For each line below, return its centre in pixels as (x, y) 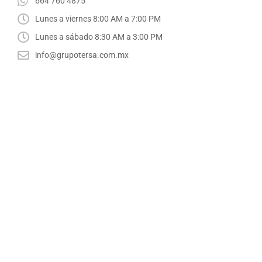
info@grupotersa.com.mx (82, 55)
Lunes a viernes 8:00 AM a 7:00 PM (98, 19)
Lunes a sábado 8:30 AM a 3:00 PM (99, 37)
